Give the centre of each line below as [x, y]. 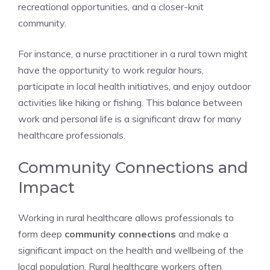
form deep [41, 234]
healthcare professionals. [72, 135]
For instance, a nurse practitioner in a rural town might [133, 54]
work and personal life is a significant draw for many [130, 119]
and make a [202, 234]
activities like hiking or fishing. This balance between [130, 102]
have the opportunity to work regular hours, [111, 70]
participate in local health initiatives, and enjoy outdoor [134, 86]
